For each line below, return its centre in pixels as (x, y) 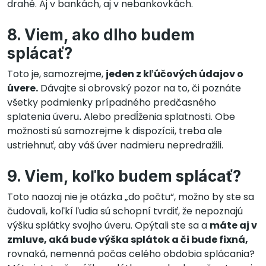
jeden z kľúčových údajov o (175, 74)
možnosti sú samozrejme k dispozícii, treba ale (115, 131)
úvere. (23, 88)
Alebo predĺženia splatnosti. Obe (158, 116)
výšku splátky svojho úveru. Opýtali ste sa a (108, 225)
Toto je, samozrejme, (56, 74)
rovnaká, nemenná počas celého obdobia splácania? (131, 254)
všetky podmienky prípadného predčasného (112, 102)
